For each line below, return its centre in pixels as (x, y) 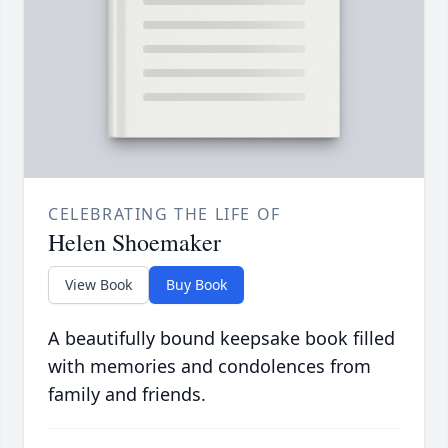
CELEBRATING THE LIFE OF (164, 214)
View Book (98, 285)
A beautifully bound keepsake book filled (221, 338)
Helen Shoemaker (134, 242)
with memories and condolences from (209, 366)
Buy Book (196, 285)
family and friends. (127, 394)
